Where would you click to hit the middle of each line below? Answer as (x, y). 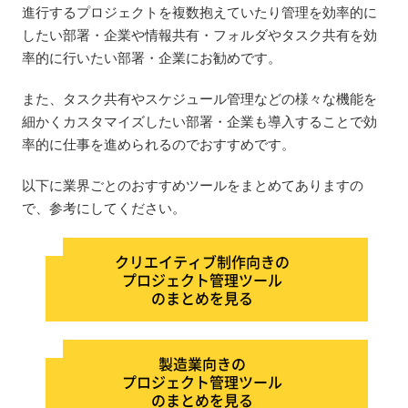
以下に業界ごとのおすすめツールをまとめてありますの (192, 185)
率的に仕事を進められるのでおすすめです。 (158, 144)
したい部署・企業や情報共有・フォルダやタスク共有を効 (199, 35)
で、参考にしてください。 (103, 208)
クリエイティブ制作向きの (202, 261)
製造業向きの (202, 363)
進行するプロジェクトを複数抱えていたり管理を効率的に (199, 12)
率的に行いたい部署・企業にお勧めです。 (151, 58)
